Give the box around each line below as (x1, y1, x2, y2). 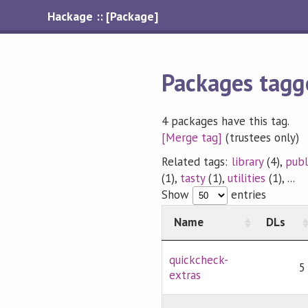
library (231, 154, 263, 170)
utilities (227, 170, 265, 186)
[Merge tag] (162, 129, 223, 145)
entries (228, 187, 267, 203)
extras (169, 267, 201, 283)
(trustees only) (222, 129, 299, 145)
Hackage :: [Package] (47, 8, 158, 24)
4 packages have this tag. (162, 113, 289, 129)
